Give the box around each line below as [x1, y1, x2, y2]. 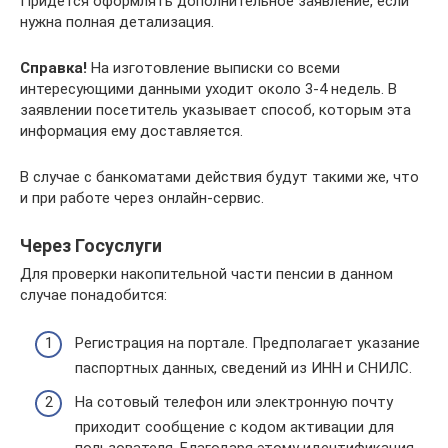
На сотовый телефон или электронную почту [75, 392, 393, 411]
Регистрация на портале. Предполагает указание [75, 334, 420, 352]
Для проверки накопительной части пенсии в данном [20, 264, 393, 283]
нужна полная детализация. [20, 12, 214, 31]
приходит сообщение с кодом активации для [75, 417, 394, 436]
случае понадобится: [20, 285, 167, 304]
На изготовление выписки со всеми [87, 58, 340, 77]
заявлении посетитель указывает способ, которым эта [20, 100, 411, 119]
